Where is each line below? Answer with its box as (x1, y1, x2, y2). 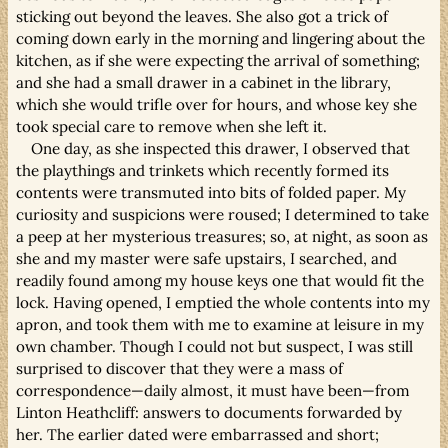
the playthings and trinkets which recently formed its (16, 160, 389, 180)
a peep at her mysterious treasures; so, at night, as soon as (16, 226, 428, 246)
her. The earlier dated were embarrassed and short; (16, 424, 379, 444)
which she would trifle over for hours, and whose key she (16, 94, 417, 114)
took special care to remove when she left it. (16, 116, 327, 136)
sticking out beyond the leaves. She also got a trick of (16, 6, 388, 26)
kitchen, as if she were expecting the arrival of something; (16, 50, 420, 70)
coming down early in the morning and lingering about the (16, 28, 425, 48)
